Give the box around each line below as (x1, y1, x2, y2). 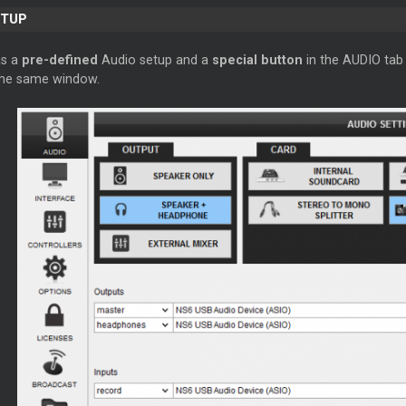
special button (211, 53, 303, 68)
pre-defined (21, 53, 98, 68)
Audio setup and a (97, 53, 212, 68)
